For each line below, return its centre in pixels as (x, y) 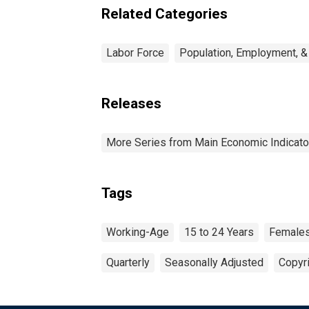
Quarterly (128, 262)
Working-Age (138, 232)
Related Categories (165, 13)
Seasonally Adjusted (214, 262)
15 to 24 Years (219, 232)
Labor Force (135, 52)
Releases (131, 103)
